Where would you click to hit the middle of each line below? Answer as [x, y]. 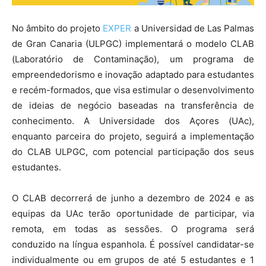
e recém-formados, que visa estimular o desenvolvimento [133, 90]
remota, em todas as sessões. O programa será [133, 229]
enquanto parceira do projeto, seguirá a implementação [133, 136]
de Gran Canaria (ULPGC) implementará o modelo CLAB [133, 43]
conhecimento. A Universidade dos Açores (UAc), [133, 121]
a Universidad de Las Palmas [193, 28]
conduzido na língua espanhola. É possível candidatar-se [133, 244]
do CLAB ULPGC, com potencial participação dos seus [133, 151]
